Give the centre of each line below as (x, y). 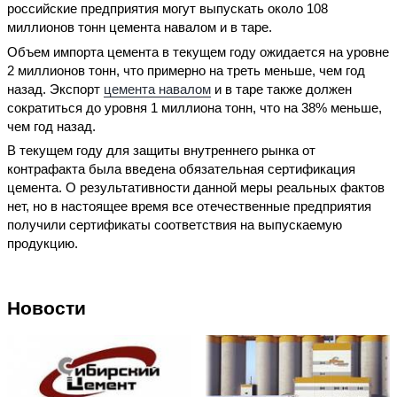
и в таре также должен (281, 89)
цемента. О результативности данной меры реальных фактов (196, 188)
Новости (47, 308)
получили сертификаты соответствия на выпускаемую (175, 225)
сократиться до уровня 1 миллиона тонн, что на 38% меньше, (195, 107)
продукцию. (43, 244)
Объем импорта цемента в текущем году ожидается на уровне (198, 51)
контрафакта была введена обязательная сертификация (181, 169)
